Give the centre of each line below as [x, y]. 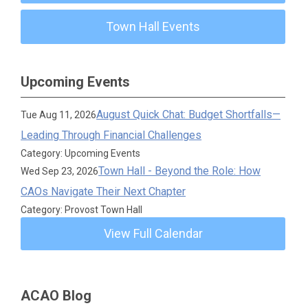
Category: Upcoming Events [81, 153]
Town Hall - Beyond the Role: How [180, 171]
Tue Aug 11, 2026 [59, 115]
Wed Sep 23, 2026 [60, 171]
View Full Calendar [153, 233]
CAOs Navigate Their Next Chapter [103, 191]
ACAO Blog [56, 296]
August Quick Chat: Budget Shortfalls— [189, 114]
